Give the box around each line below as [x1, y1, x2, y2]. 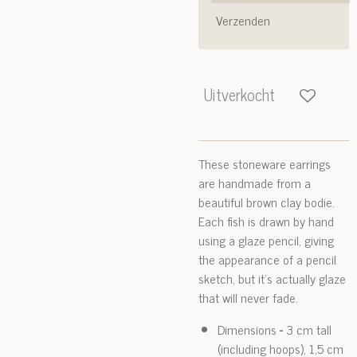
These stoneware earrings [198, 153, 331, 174]
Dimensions [218, 319, 277, 339]
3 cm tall [283, 319, 331, 339]
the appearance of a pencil [198, 249, 336, 269]
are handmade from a [198, 172, 311, 193]
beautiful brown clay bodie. [198, 191, 335, 212]
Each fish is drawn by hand [198, 210, 334, 231]
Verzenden [216, 9, 270, 30]
